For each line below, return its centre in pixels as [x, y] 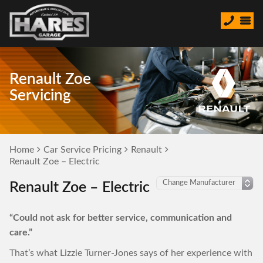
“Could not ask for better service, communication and [121, 218]
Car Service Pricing [82, 150]
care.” [21, 232]
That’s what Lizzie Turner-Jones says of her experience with [131, 253]
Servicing [40, 96]
